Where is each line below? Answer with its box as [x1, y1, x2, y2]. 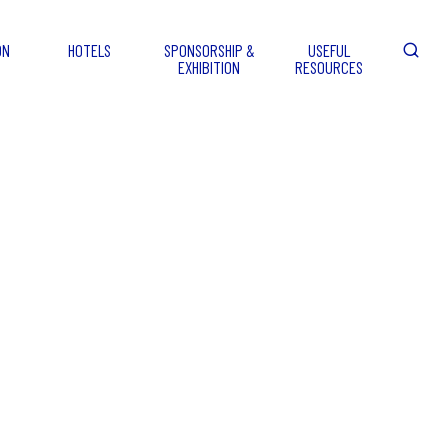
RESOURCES [295, 57, 363, 77]
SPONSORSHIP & [163, 40, 255, 60]
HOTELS [67, 40, 111, 60]
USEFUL [308, 40, 350, 60]
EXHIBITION [178, 57, 240, 77]
